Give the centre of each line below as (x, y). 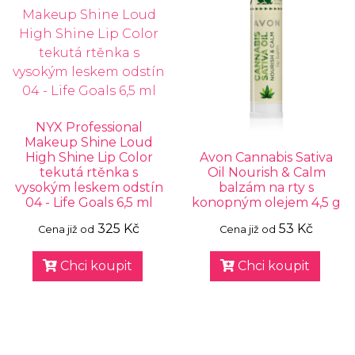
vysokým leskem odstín (89, 187)
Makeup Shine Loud (89, 142)
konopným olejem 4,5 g (266, 202)
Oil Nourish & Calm (266, 172)
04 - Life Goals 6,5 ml (89, 202)
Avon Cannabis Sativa (266, 157)
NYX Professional (89, 127)
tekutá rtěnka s (89, 172)
